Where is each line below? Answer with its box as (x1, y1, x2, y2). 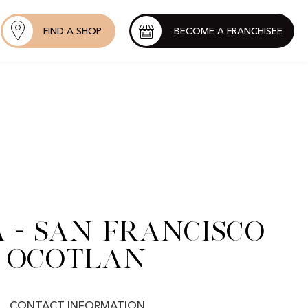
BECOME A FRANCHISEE (173, 27, 283, 36)
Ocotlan (7, 243, 147, 273)
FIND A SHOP (43, 27, 102, 36)
